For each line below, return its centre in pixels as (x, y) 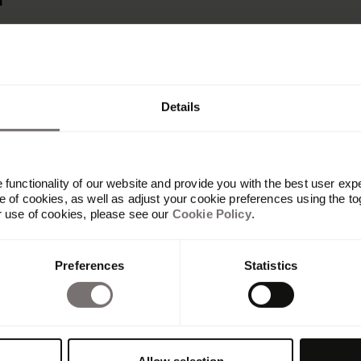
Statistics (271, 265)
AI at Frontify (57, 334)
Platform (52, 276)
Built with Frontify (73, 315)
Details (180, 106)
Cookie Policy (212, 214)
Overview (47, 296)
